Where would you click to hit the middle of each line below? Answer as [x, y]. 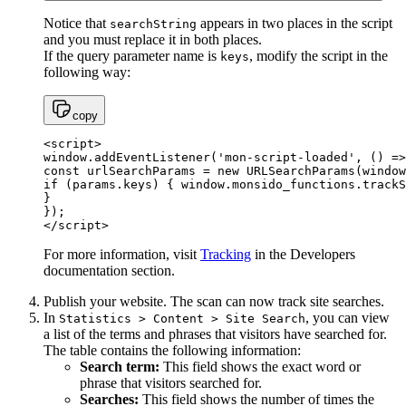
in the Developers [303, 254]
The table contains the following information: [172, 350]
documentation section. [109, 270]
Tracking [226, 254]
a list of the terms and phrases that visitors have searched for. [215, 333]
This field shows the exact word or [260, 366]
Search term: [120, 366]
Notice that [77, 23]
